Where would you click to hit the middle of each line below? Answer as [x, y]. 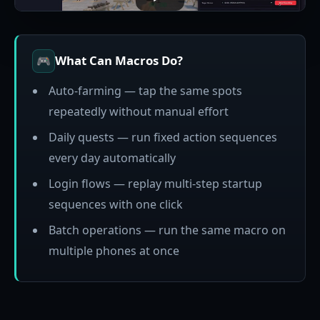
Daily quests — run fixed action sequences [162, 137]
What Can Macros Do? [119, 61]
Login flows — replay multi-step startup [155, 184]
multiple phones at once [114, 251]
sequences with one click [115, 205]
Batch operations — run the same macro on [167, 230]
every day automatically [112, 157]
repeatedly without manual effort [138, 111]
